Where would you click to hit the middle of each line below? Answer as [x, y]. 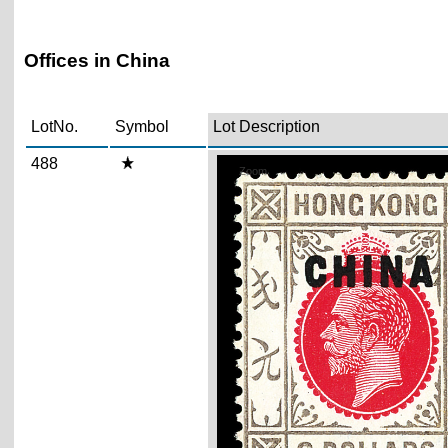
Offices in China [96, 60]
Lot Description [266, 126]
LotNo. [54, 126]
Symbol [141, 126]
